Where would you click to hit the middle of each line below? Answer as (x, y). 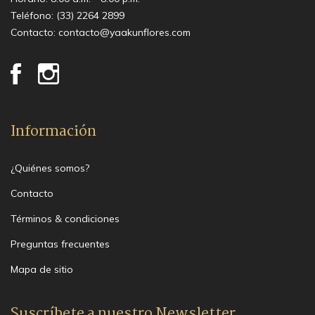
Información (53, 131)
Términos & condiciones (65, 218)
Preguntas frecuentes (60, 244)
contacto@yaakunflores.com (124, 32)
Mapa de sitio (42, 269)
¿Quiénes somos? (50, 168)
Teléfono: (33, 15)
